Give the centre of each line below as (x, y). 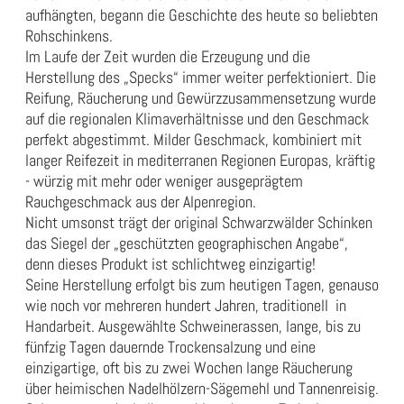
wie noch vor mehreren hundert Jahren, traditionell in (186, 306)
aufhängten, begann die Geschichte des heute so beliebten (202, 15)
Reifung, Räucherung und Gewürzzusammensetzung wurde (201, 98)
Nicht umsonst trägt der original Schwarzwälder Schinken (199, 223)
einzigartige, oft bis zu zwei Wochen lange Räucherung (189, 368)
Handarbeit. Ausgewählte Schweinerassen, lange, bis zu (193, 326)
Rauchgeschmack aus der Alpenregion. (141, 202)
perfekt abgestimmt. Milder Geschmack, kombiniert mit (193, 140)
